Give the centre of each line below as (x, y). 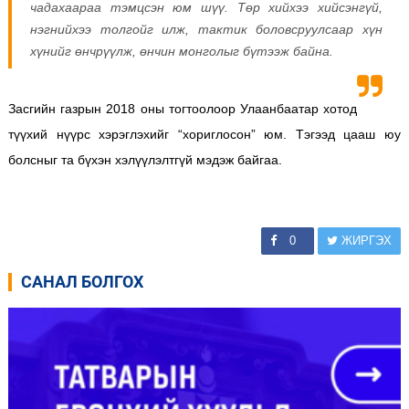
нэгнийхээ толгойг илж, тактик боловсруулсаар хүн (206, 29)
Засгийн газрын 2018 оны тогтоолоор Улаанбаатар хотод (183, 108)
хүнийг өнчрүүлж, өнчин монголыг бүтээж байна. (183, 51)
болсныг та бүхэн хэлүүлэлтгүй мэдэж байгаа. (147, 159)
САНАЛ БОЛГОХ (82, 281)
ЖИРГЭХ (365, 240)
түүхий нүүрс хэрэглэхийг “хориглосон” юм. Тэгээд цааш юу (204, 134)
